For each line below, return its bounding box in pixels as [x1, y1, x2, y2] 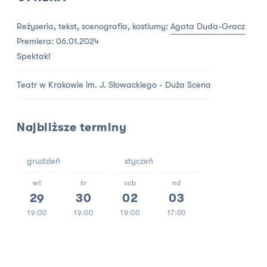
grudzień [27, 156, 61, 167]
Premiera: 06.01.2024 [17, 36, 100, 46]
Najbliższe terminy [17, 120, 127, 135]
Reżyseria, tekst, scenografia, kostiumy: [17, 21, 171, 32]
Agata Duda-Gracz [170, 21, 246, 32]
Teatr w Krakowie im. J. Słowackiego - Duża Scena [17, 80, 212, 91]
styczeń [125, 156, 154, 167]
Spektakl [17, 51, 51, 61]
